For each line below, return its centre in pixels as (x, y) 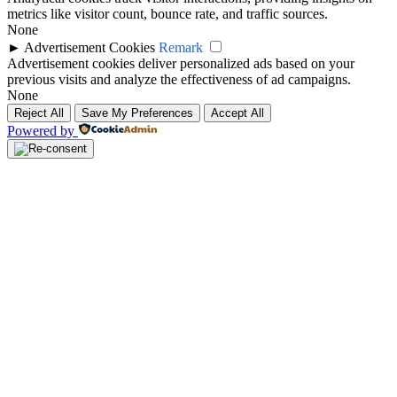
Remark (181, 48)
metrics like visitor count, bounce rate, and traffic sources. (167, 14)
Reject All (39, 113)
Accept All (237, 113)
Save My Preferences (137, 113)
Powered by (41, 131)
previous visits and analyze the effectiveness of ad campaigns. (179, 80)
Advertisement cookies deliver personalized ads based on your (181, 64)
